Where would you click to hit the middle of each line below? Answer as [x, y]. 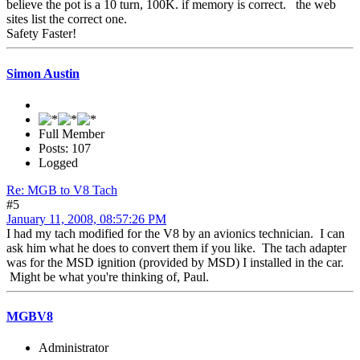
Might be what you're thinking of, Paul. [108, 276]
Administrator [74, 348]
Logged [58, 162]
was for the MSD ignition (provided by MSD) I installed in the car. [175, 262]
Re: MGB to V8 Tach [62, 190]
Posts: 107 [65, 148]
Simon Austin [43, 73]
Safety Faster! [41, 34]
